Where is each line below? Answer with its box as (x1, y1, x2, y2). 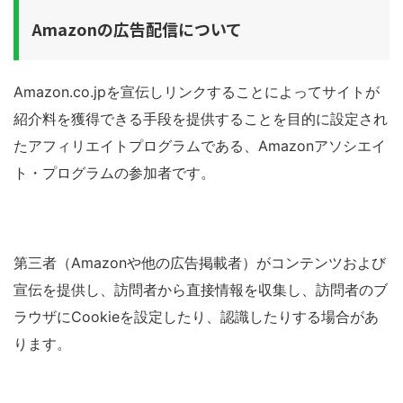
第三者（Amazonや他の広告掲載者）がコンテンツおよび (13, 254, 386, 272)
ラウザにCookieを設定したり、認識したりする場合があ (13, 308, 379, 326)
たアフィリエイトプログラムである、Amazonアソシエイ (13, 137, 386, 155)
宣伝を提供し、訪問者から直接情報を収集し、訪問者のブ (13, 281, 388, 299)
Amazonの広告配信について (31, 17, 242, 40)
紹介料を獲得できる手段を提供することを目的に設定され (13, 110, 388, 128)
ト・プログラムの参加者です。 (13, 164, 215, 182)
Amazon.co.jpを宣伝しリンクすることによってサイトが (13, 83, 380, 101)
